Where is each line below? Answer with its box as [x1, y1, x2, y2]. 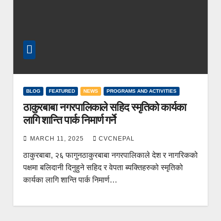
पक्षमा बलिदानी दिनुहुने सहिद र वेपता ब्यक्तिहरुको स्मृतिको [23, 163, 183, 172]
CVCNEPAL [98, 135, 135, 142]
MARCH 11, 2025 [30, 135, 86, 142]
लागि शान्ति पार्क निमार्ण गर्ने [23, 113, 116, 127]
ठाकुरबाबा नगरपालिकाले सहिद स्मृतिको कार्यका [23, 100, 186, 114]
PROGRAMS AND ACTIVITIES [106, 88, 177, 94]
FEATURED [48, 88, 75, 94]
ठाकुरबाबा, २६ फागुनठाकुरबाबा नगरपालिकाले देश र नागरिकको [23, 150, 198, 159]
